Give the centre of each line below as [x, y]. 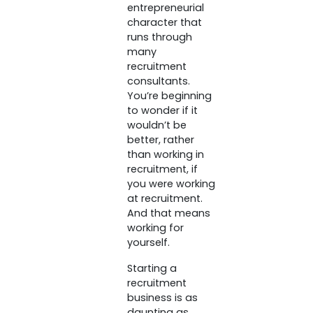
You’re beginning [169, 96]
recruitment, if [162, 169]
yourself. [148, 243]
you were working [171, 184]
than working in [165, 155]
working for [155, 228]
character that [164, 23]
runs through [159, 37]
